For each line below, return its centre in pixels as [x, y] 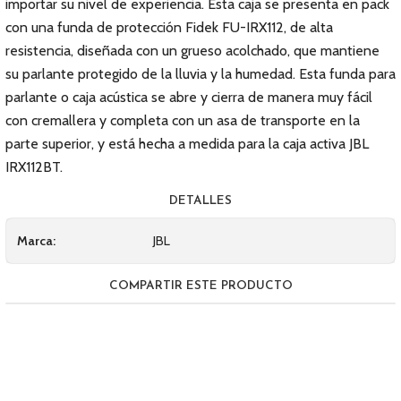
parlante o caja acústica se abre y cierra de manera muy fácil [189, 97]
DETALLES [200, 201]
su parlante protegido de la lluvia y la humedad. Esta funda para [200, 74]
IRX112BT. [34, 167]
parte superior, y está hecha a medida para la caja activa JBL [187, 144]
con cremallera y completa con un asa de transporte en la [183, 120]
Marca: [36, 241]
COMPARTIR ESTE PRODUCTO [200, 286]
